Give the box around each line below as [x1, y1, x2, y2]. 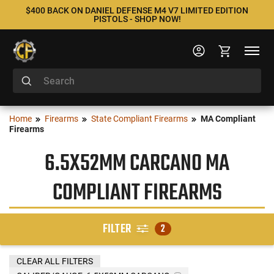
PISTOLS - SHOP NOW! [93, 14, 181, 24]
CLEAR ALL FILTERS [17, 256, 93, 266]
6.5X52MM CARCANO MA [45, 146, 229, 182]
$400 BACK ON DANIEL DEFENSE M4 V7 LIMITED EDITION [26, 6, 248, 15]
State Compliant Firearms [91, 114, 188, 124]
